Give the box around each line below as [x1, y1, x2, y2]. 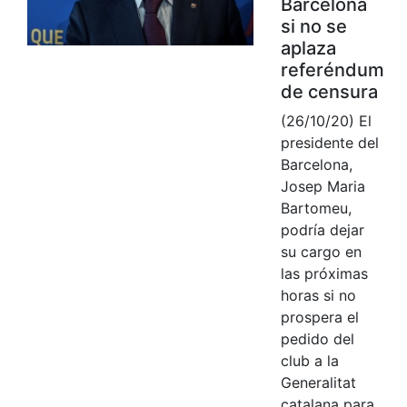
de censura [280, 80, 378, 103]
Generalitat [280, 372, 356, 392]
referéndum [280, 58, 384, 81]
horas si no [280, 285, 356, 304]
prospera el [280, 307, 359, 326]
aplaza [280, 36, 336, 59]
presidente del [280, 133, 379, 152]
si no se [280, 15, 347, 37]
